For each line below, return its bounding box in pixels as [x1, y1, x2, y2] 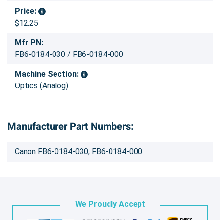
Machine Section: [15, 69, 81, 79]
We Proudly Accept [75, 199, 145, 209]
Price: [15, 6, 38, 16]
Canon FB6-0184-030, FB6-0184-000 [15, 146, 142, 156]
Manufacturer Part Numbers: [7, 119, 134, 134]
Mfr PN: [15, 37, 43, 47]
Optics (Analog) [15, 81, 68, 90]
